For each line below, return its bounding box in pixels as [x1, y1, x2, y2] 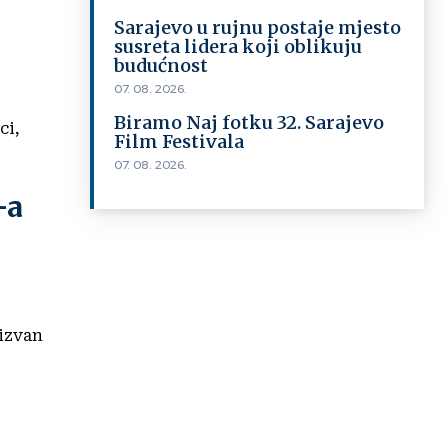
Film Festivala [113, 130, 244, 153]
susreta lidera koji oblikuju [113, 35, 362, 58]
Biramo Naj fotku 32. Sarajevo [113, 111, 384, 134]
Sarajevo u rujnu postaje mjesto [113, 16, 401, 39]
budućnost [113, 54, 208, 77]
